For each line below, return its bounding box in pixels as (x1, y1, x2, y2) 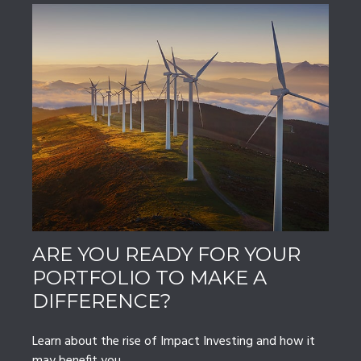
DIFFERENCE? (32, 289, 172, 313)
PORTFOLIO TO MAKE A (32, 266, 267, 290)
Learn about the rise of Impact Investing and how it (32, 331, 315, 353)
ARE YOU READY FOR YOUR (32, 243, 301, 267)
